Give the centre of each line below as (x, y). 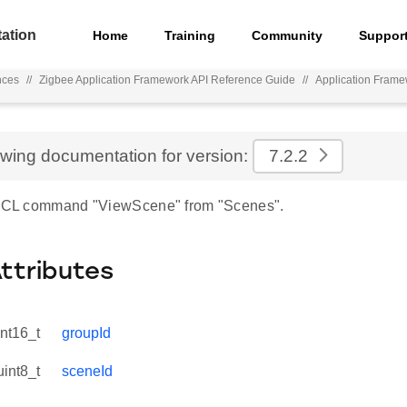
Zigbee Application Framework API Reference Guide (167, 80)
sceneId (87, 371)
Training (190, 35)
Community (288, 35)
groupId (86, 333)
